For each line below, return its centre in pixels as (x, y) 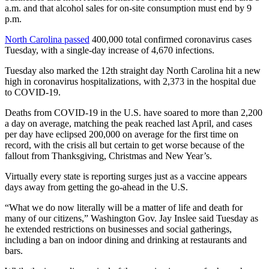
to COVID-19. (33, 92)
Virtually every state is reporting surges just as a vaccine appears (126, 177)
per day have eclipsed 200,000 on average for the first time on (122, 134)
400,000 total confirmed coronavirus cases (171, 40)
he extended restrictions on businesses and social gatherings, (118, 229)
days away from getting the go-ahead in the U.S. (96, 187)
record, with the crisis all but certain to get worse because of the (125, 145)
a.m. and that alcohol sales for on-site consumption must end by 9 (128, 8)
